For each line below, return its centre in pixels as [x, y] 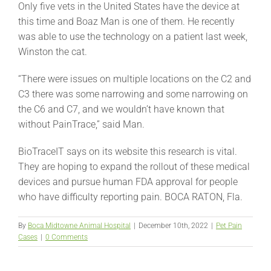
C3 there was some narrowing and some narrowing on [133, 94]
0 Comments [67, 237]
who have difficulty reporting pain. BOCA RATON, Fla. [130, 197]
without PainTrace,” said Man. [81, 125]
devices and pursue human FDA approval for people [128, 182]
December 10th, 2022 [173, 226]
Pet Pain [229, 226]
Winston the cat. [53, 52]
